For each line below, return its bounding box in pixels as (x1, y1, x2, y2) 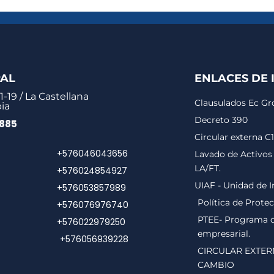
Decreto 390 (194, 114, 248, 125)
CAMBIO (198, 259, 235, 270)
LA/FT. (194, 163, 221, 174)
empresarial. (198, 228, 251, 239)
